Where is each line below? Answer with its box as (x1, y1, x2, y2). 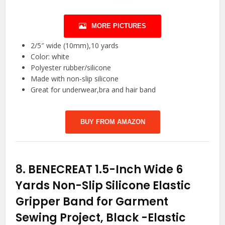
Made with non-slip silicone (31, 73, 119, 83)
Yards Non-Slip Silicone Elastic (16, 177, 191, 193)
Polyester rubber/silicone (31, 62, 111, 72)
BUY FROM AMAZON (80, 118, 145, 126)
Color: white (31, 51, 70, 61)
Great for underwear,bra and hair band (31, 84, 156, 94)
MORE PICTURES (91, 22, 146, 30)
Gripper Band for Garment (16, 193, 169, 209)
